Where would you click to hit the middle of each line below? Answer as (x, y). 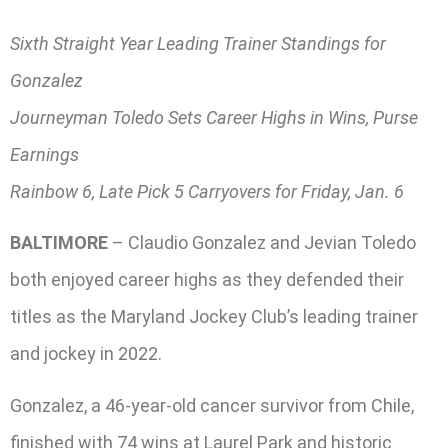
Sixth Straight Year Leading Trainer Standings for (198, 44)
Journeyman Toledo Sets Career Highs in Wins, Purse (214, 118)
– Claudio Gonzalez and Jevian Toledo (262, 243)
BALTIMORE (59, 243)
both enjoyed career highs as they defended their (207, 280)
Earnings (44, 155)
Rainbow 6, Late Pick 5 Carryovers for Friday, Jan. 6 (207, 192)
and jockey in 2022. (86, 354)
